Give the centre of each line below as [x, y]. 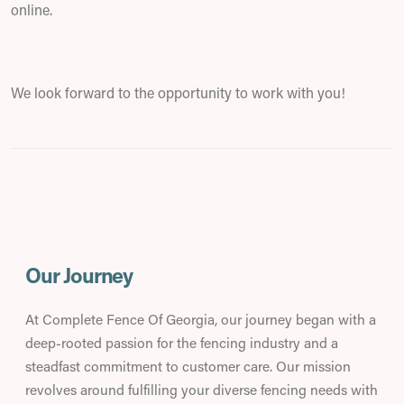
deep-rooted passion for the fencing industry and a [182, 343]
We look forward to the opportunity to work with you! [178, 92]
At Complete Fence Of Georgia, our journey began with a [201, 319]
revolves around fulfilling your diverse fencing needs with [202, 390]
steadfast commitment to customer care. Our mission [188, 366]
